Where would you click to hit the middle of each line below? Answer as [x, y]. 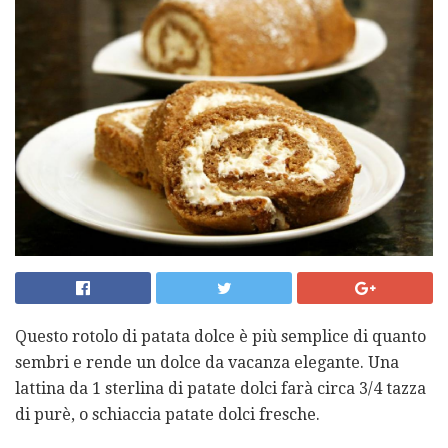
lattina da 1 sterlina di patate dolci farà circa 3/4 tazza [220, 388]
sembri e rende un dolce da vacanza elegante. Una [207, 362]
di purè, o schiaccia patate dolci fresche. [167, 414]
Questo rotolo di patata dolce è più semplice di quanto [220, 336]
